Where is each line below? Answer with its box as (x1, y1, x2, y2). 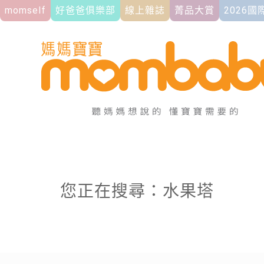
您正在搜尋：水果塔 (60, 181, 214, 201)
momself (5, 5, 46, 16)
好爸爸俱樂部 (55, 5, 115, 16)
